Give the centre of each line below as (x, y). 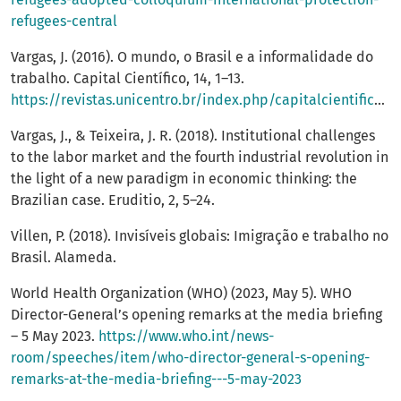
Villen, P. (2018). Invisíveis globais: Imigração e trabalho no (200, 236)
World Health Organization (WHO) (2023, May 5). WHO (181, 294)
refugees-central (64, 21)
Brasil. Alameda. (64, 258)
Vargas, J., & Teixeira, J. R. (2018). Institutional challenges (193, 136)
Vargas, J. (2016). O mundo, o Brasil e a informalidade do (192, 57)
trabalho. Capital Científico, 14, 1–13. (128, 79)
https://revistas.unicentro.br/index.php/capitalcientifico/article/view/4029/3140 (192, 100)
